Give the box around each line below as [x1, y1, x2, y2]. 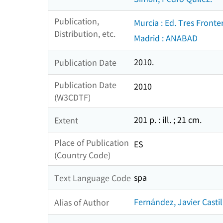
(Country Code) [54, 149, 111, 161]
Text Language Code [54, 171, 131, 184]
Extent [54, 113, 78, 126]
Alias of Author [54, 196, 109, 208]
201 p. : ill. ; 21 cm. [134, 113, 202, 126]
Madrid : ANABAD [134, 32, 198, 44]
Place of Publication [54, 136, 129, 149]
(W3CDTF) [54, 91, 91, 104]
